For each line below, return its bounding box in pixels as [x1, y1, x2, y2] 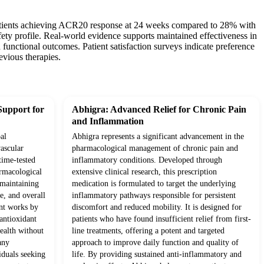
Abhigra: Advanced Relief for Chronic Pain [72, 104, 246, 115]
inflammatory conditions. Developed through [72, 156, 222, 165]
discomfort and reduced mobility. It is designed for [72, 203, 242, 212]
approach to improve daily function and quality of [72, 238, 239, 247]
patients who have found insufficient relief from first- [72, 214, 251, 224]
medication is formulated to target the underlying [72, 179, 236, 189]
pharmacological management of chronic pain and [72, 144, 238, 153]
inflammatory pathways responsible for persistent [72, 191, 236, 200]
